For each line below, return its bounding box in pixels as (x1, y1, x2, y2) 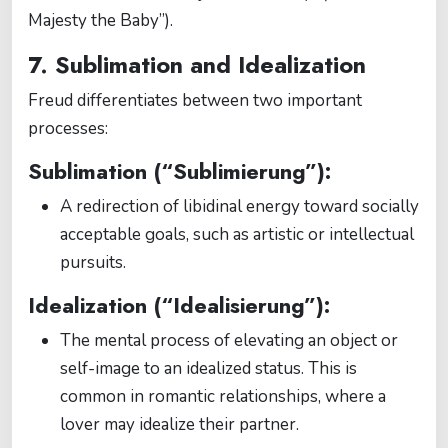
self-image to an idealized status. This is (60, 357, 357, 380)
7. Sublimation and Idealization (28, 48, 366, 82)
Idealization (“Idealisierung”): (28, 290, 330, 321)
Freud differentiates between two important (28, 89, 362, 112)
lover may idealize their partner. (60, 413, 299, 436)
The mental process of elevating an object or (60, 329, 398, 352)
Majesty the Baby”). (28, 9, 173, 32)
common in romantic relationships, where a (60, 385, 386, 408)
